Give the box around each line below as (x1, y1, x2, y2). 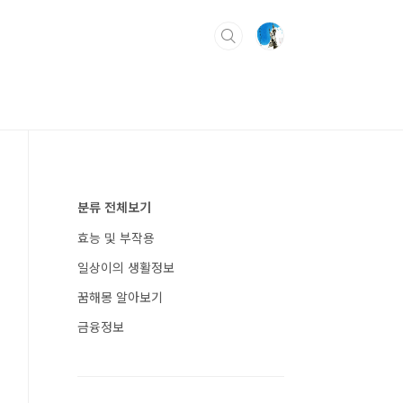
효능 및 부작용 (77, 228, 155, 246)
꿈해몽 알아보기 (77, 288, 163, 306)
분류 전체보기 (77, 198, 151, 216)
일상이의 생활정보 (77, 258, 175, 276)
